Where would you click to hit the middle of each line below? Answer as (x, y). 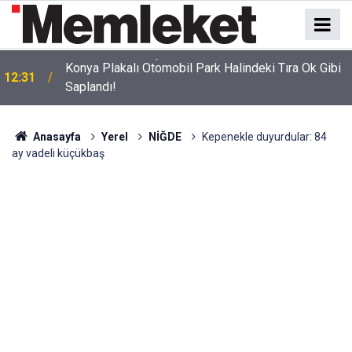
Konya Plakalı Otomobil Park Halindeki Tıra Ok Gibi (203, 68)
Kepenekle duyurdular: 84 (264, 137)
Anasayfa (55, 137)
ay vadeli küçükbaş (58, 153)
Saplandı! (91, 87)
